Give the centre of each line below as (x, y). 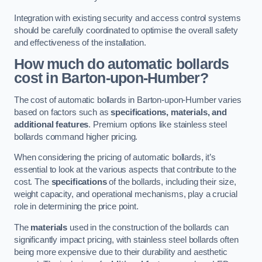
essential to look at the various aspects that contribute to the (125, 170)
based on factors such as (63, 112)
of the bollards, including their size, (171, 182)
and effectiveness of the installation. (80, 42)
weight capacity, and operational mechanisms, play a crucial (126, 194)
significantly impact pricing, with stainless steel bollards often (126, 239)
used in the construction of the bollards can (148, 227)
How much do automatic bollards (122, 64)
